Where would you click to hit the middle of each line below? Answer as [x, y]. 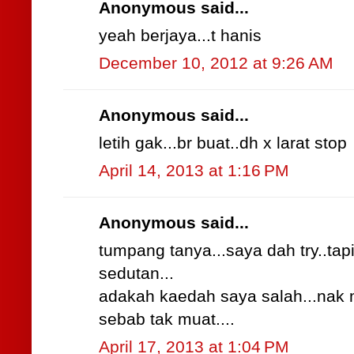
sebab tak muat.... [167, 320]
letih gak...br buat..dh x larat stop [223, 143]
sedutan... [136, 274]
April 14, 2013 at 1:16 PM [194, 171]
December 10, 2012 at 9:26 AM [216, 64]
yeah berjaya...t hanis [180, 36]
